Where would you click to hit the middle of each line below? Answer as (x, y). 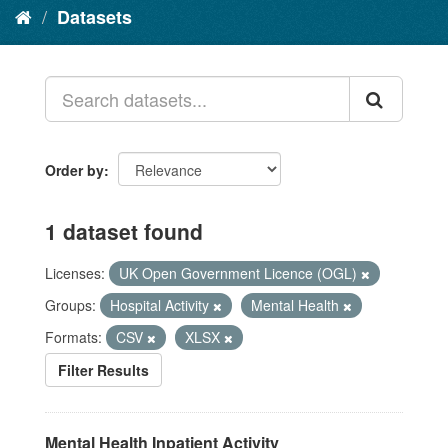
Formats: (73, 337)
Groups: (70, 305)
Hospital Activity (161, 305)
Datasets (94, 17)
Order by (74, 170)
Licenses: (75, 273)
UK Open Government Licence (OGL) (240, 273)
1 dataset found (124, 231)
